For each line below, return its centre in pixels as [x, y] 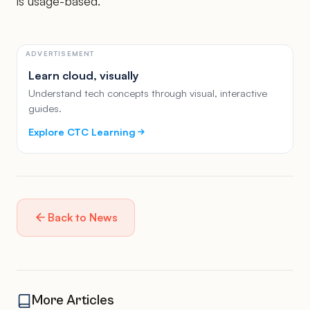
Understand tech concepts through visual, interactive [148, 93]
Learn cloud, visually [84, 75]
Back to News [83, 217]
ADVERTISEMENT [60, 53]
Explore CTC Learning [82, 131]
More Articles [73, 300]
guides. [45, 108]
